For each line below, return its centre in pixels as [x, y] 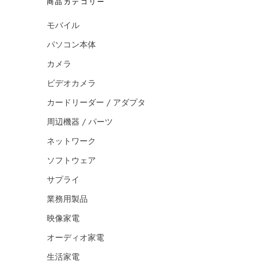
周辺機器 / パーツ [80, 122]
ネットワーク [71, 141]
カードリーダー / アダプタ [96, 103]
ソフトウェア [71, 161]
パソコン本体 [71, 45]
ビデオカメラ [71, 83]
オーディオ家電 [75, 238]
